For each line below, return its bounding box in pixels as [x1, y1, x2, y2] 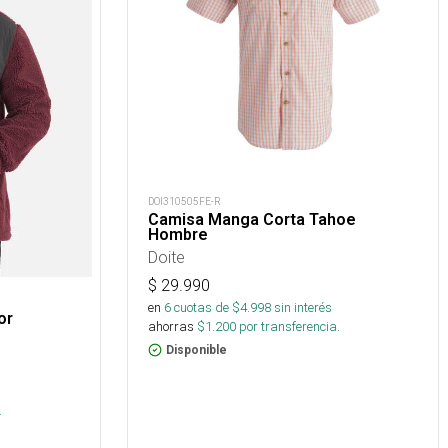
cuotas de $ [171, 299, 240, 316]
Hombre [148, 225, 208, 244]
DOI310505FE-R [148, 195, 221, 208]
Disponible [166, 343, 227, 357]
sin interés [274, 299, 332, 316]
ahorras [148, 318, 194, 335]
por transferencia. [236, 318, 340, 335]
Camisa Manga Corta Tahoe [148, 210, 356, 229]
